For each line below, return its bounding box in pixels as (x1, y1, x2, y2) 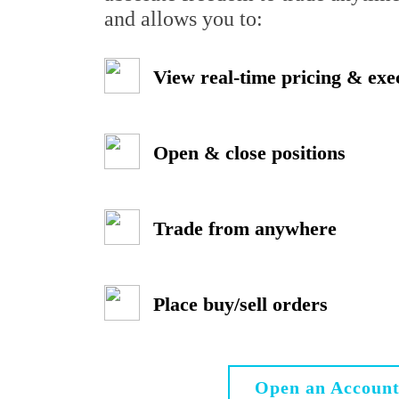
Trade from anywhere (153, 217, 337, 240)
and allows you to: (104, 7, 263, 31)
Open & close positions (153, 142, 346, 165)
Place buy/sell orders (153, 293, 328, 316)
